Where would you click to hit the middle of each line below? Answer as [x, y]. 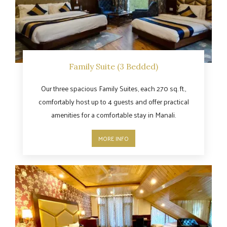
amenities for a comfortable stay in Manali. [113, 115]
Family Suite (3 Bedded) [113, 67]
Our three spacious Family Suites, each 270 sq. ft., [113, 89]
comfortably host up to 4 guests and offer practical [113, 102]
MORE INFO [113, 139]
